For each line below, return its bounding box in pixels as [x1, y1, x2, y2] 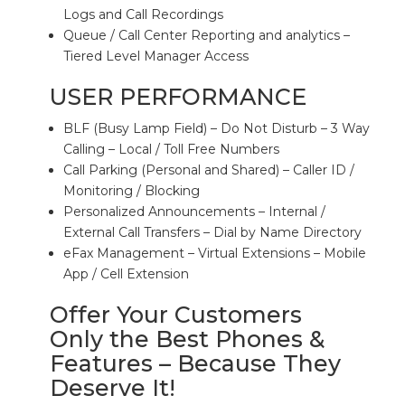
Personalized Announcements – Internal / [63, 203, 325, 220]
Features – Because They [50, 350, 341, 377]
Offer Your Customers [50, 301, 302, 328]
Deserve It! [50, 374, 175, 401]
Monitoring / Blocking [63, 183, 200, 199]
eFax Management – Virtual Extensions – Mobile [63, 245, 366, 261]
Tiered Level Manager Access [63, 48, 249, 64]
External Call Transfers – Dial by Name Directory [63, 224, 362, 240]
